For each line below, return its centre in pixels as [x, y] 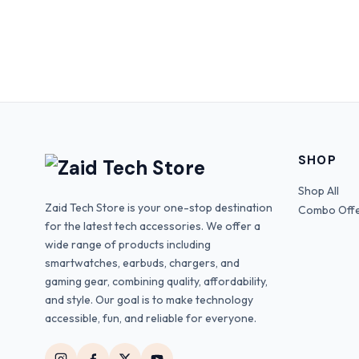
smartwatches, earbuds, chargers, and [142, 262]
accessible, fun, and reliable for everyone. [151, 318]
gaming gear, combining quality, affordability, [156, 281]
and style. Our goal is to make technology [149, 299]
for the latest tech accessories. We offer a [153, 226]
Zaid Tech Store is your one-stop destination [159, 207]
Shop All [319, 190]
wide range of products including [128, 244]
